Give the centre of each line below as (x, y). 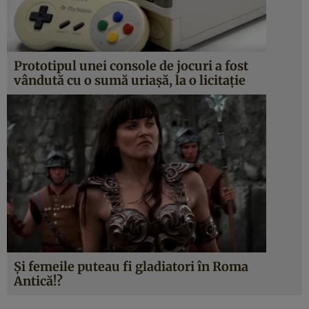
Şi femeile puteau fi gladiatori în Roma (131, 267)
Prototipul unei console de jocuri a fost (131, 66)
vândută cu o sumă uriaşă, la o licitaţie (130, 80)
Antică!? (38, 281)
